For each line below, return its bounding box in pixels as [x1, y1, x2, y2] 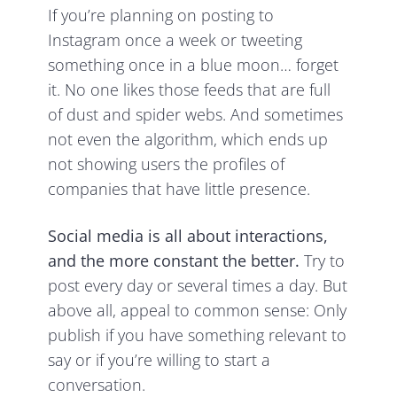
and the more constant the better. [48, 250, 305, 272]
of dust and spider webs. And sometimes [48, 104, 344, 126]
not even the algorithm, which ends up [48, 128, 329, 151]
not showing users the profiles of [48, 153, 285, 175]
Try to [304, 250, 346, 272]
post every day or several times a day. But [48, 275, 348, 297]
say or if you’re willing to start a [48, 349, 271, 371]
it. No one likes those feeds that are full [48, 79, 331, 101]
